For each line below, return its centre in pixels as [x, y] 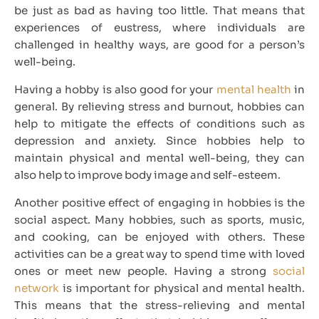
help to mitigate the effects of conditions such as [159, 123]
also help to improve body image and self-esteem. [148, 174]
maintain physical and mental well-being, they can [159, 157]
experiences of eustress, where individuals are [159, 27]
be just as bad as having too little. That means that [159, 10]
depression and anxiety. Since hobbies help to [159, 140]
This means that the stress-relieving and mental [159, 305]
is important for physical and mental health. [182, 288]
